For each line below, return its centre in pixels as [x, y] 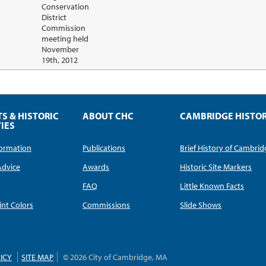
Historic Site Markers [216, 167]
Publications [104, 148]
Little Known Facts [212, 186]
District [54, 18]
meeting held [65, 39]
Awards [96, 167]
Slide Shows [201, 205]
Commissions [107, 205]
